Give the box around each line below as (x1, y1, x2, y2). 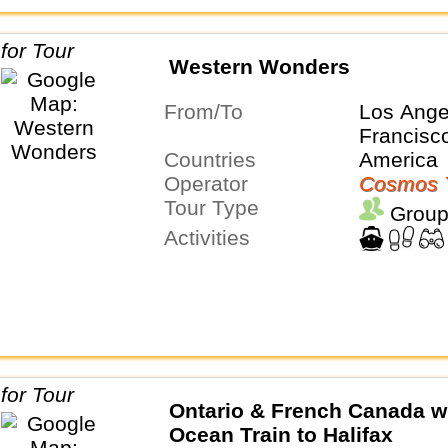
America (358, 148, 438, 172)
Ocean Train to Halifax (168, 422, 393, 446)
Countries (178, 148, 256, 172)
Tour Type (174, 196, 259, 220)
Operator (179, 172, 248, 196)
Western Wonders (168, 55, 350, 79)
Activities (177, 226, 250, 250)
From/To (176, 100, 243, 124)
